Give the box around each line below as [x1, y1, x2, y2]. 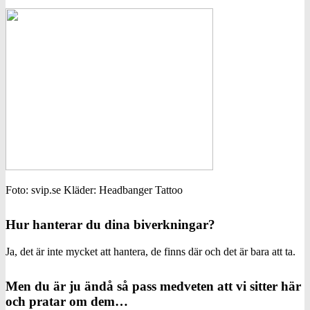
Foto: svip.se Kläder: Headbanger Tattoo [6, 183, 183, 196]
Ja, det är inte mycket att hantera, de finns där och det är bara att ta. [6, 245, 295, 257]
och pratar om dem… [6, 293, 128, 309]
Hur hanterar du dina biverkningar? [6, 217, 215, 232]
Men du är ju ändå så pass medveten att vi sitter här [6, 278, 301, 293]
